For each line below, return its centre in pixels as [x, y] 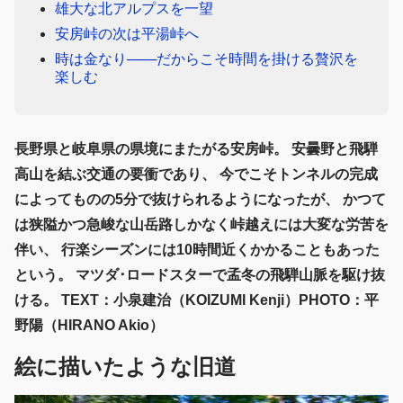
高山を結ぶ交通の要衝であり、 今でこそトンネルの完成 [196, 175]
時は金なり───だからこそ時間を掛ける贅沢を [206, 59]
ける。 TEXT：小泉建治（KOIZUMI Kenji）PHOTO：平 [197, 300]
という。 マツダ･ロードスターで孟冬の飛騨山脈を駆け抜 [200, 275]
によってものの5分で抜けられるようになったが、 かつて [200, 200]
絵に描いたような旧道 [125, 367]
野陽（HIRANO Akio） [89, 326]
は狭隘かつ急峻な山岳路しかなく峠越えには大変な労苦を [201, 225]
